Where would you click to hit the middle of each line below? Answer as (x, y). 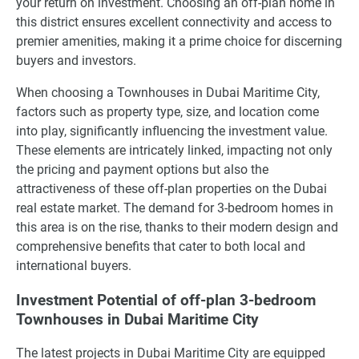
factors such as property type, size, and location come (167, 112)
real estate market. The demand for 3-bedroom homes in (175, 208)
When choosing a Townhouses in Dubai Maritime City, (168, 93)
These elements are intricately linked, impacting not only (174, 150)
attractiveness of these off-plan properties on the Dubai (171, 189)
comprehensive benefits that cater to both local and (161, 246)
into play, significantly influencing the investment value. (172, 131)
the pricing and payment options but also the (142, 169)
